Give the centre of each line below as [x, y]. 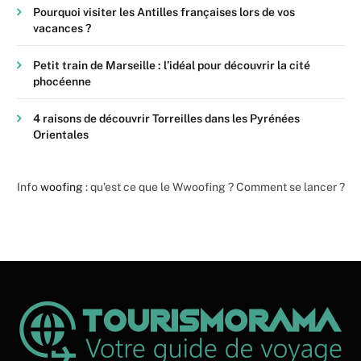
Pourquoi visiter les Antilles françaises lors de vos [164, 12]
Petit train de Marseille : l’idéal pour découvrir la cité [172, 66]
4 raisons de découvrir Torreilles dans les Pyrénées [166, 119]
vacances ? [62, 29]
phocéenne [62, 82]
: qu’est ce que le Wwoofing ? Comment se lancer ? [214, 187]
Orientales [61, 135]
